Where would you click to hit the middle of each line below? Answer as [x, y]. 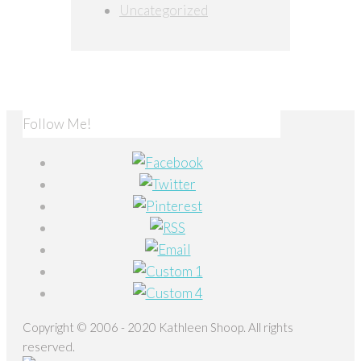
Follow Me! [57, 123]
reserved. [49, 346]
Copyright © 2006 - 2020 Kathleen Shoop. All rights [158, 327]
